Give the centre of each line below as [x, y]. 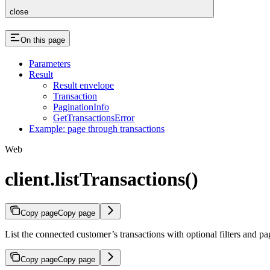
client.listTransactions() [102, 179]
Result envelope [83, 86]
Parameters [50, 64]
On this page [43, 40]
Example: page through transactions [97, 129]
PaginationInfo [81, 107]
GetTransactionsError [94, 118]
